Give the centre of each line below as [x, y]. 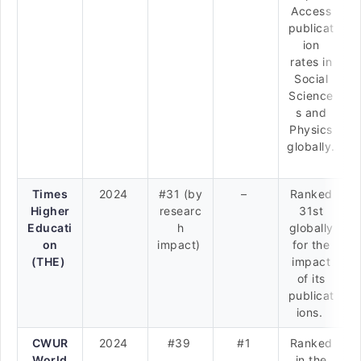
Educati [50, 228]
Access [311, 11]
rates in [311, 62]
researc [180, 211]
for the [311, 245]
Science [311, 95]
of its [311, 278]
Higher [50, 211]
